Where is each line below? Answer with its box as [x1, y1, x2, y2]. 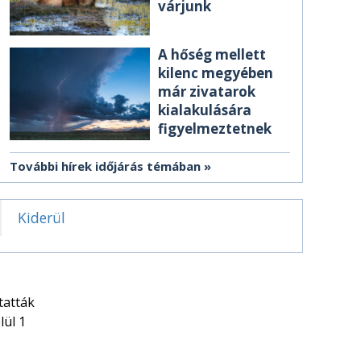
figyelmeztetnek [158, 119, 272, 139]
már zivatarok [158, 82, 255, 102]
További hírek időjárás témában [10, 157, 201, 174]
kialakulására [158, 101, 251, 120]
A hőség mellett [158, 45, 266, 64]
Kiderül [18, 207, 65, 227]
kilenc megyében [158, 64, 273, 83]
